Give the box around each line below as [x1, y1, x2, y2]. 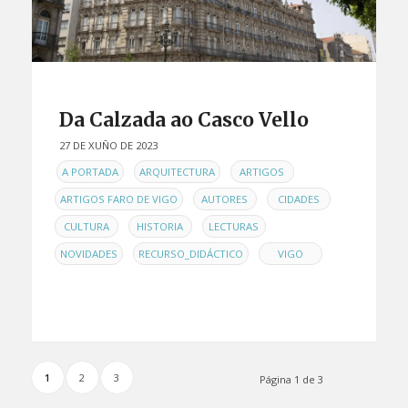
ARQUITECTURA [138, 165, 215, 179]
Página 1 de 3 [260, 372, 324, 387]
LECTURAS [209, 219, 260, 234]
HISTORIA [137, 219, 184, 234]
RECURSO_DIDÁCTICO [138, 247, 243, 261]
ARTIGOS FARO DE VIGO [59, 192, 178, 207]
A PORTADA [61, 165, 118, 179]
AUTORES [201, 192, 249, 207]
